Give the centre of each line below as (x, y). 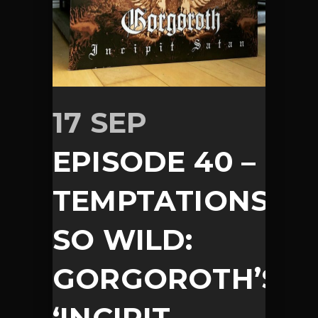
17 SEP (100, 123)
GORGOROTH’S (166, 279)
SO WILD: (123, 240)
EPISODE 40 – (154, 162)
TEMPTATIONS (161, 201)
